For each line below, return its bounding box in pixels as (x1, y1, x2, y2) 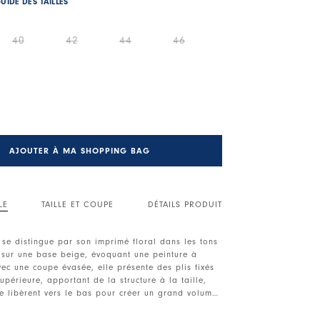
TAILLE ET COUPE (41, 199, 114, 209)
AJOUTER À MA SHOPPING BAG (9, 145, 151, 156)
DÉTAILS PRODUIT (147, 199, 222, 209)
